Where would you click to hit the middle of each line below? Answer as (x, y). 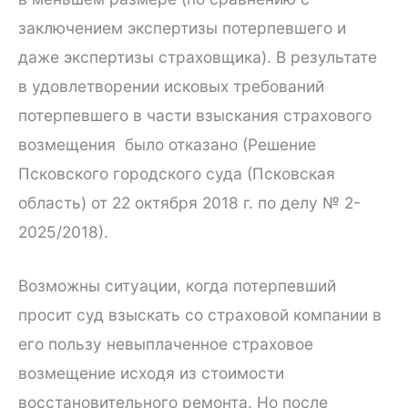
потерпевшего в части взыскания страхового (195, 115)
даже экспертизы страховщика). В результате (198, 56)
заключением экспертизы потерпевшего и (182, 27)
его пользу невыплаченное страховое (166, 344)
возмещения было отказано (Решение (167, 144)
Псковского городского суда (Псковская (177, 173)
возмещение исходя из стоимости (151, 373)
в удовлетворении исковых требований (171, 86)
